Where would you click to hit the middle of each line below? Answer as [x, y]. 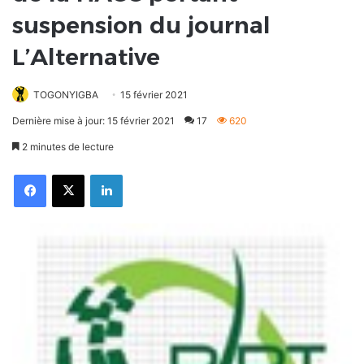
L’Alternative [86, 57]
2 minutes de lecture [67, 147]
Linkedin [139, 174]
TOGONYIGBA [66, 95]
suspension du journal [141, 26]
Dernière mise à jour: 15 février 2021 [93, 121]
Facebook [66, 174]
